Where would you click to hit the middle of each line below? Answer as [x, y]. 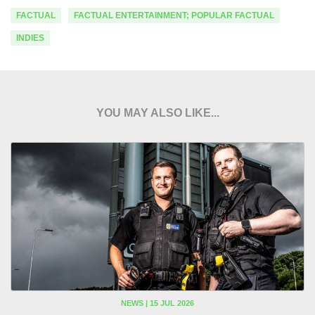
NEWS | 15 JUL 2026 [157, 303]
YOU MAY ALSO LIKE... [157, 113]
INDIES [30, 38]
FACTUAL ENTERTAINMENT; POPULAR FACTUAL [174, 15]
